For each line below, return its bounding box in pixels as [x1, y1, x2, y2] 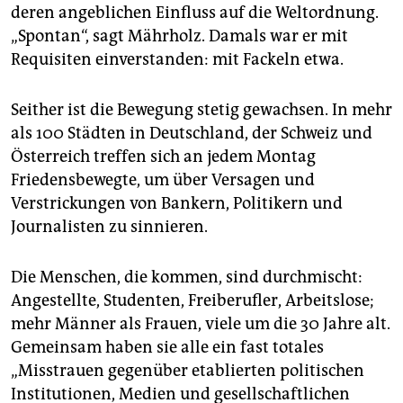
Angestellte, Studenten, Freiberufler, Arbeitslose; [11, 291, 374, 311]
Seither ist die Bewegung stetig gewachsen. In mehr [11, 100, 392, 121]
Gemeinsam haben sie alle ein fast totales [11, 337, 324, 358]
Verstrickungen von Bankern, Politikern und [11, 193, 343, 214]
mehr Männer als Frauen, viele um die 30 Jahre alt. [11, 314, 390, 335]
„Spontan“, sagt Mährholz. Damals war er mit [11, 26, 348, 47]
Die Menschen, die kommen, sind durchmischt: [11, 267, 363, 288]
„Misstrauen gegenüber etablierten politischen [11, 361, 364, 381]
